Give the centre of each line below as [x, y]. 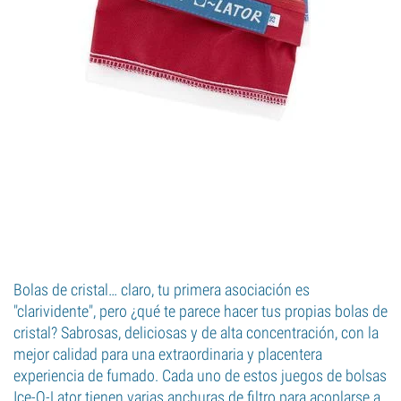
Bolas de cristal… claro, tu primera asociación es [162, 290]
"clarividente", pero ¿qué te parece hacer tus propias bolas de [200, 311]
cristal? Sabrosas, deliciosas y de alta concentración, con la [196, 333]
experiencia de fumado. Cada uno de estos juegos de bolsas [200, 375]
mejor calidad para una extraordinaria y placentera [168, 354]
